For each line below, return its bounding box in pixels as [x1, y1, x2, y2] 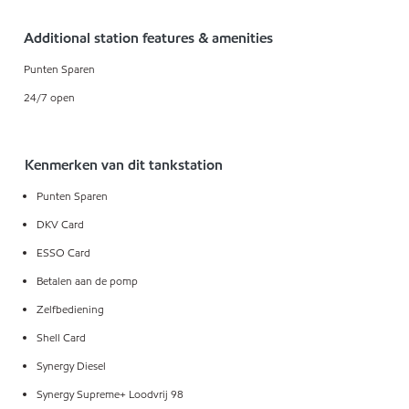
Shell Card [36, 330, 86, 346]
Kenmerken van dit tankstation [24, 155, 223, 175]
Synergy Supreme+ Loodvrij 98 [36, 386, 184, 403]
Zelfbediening [36, 301, 104, 318]
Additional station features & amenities [24, 28, 273, 48]
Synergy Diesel [36, 358, 106, 374]
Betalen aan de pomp [36, 273, 138, 289]
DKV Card [36, 216, 84, 233]
